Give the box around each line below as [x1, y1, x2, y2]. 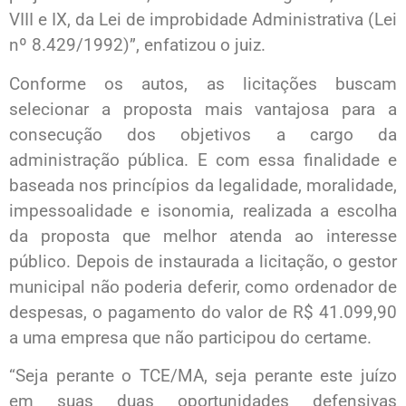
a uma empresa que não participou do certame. [9, 326, 372, 348]
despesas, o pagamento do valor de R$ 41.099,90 [9, 301, 397, 323]
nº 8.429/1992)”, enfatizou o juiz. [9, 34, 266, 56]
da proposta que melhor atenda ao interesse [9, 225, 397, 246]
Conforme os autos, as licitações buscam [9, 72, 397, 94]
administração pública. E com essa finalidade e [9, 149, 397, 170]
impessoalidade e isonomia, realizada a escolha [9, 199, 397, 221]
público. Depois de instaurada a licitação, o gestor [9, 250, 397, 272]
